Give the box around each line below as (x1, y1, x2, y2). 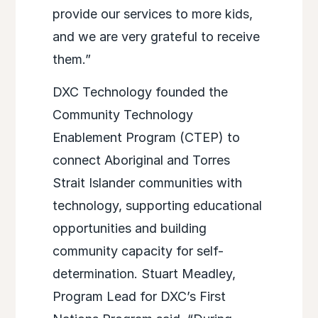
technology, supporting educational (52, 198, 262, 214)
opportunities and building (52, 221, 207, 236)
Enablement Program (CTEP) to (52, 130, 240, 146)
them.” (52, 52, 91, 67)
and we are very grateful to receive (52, 29, 260, 45)
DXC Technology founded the (52, 84, 228, 100)
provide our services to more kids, (52, 6, 253, 22)
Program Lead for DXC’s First (52, 289, 226, 305)
